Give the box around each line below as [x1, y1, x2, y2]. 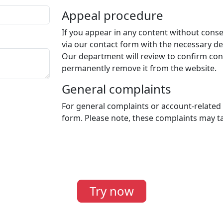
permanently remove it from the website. [62, 63, 217, 74]
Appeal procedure [62, 7, 163, 23]
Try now [89, 183, 134, 199]
